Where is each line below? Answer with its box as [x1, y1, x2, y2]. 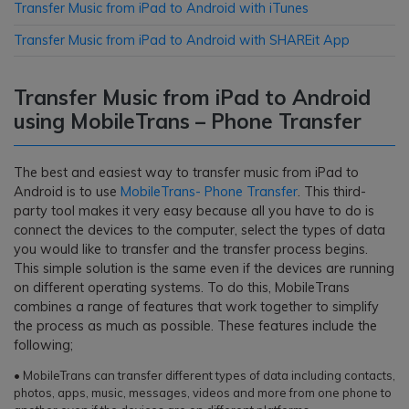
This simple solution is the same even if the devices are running [14, 260, 394, 278]
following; [14, 337, 73, 354]
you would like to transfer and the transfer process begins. [14, 241, 368, 258]
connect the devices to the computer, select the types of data [14, 222, 385, 239]
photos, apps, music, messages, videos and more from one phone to [14, 385, 392, 401]
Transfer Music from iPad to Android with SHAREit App [14, 31, 350, 48]
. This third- [298, 184, 366, 201]
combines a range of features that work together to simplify [14, 299, 379, 316]
